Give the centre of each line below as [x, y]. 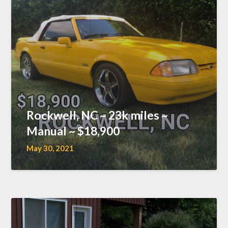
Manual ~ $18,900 [73, 131]
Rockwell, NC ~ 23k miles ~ [97, 115]
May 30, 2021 [50, 148]
